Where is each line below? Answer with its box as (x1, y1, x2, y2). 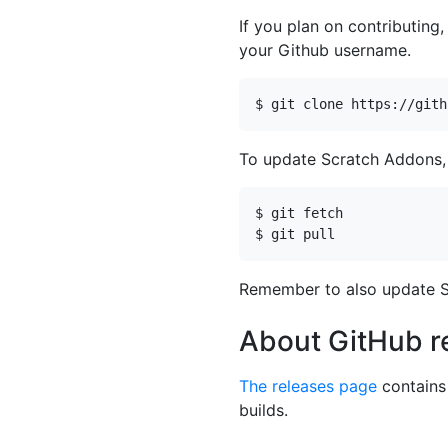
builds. (239, 399, 288, 420)
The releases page (239, 375, 377, 396)
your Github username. (239, 39, 411, 60)
